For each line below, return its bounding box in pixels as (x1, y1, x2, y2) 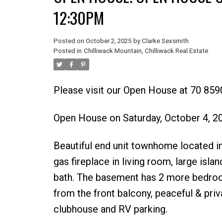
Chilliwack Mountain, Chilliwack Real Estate (83, 47, 208, 55)
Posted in (53, 47, 82, 55)
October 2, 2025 (85, 37, 131, 45)
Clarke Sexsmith (141, 37, 189, 45)
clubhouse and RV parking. (53, 203, 167, 215)
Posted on (53, 37, 86, 45)
